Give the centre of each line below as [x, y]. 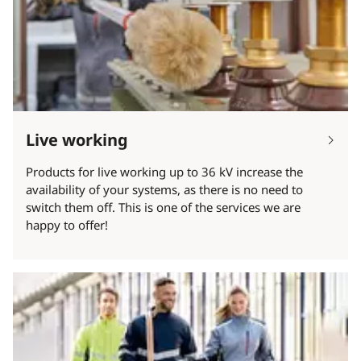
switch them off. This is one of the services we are [163, 207]
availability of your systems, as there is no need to [164, 190]
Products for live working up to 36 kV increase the [164, 172]
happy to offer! [67, 225]
